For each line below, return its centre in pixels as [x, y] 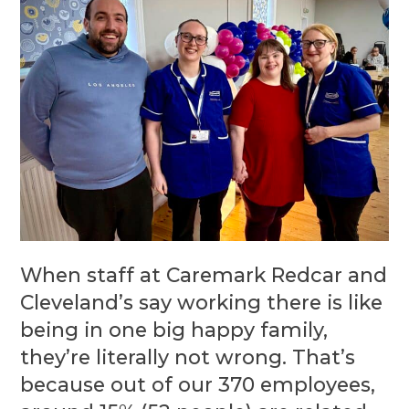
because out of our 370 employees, [198, 385]
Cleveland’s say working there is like [202, 303]
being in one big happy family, [174, 330]
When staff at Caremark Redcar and [204, 275]
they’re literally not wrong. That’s [188, 357]
